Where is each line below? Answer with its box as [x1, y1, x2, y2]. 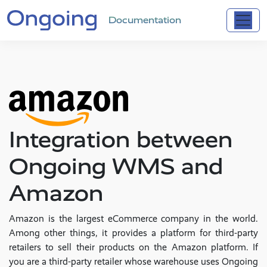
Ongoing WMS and [9, 153, 223, 181]
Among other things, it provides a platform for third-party [9, 227, 258, 239]
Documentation [108, 14, 181, 26]
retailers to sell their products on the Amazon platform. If [9, 241, 258, 253]
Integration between [9, 126, 232, 154]
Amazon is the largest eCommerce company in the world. [9, 213, 258, 225]
